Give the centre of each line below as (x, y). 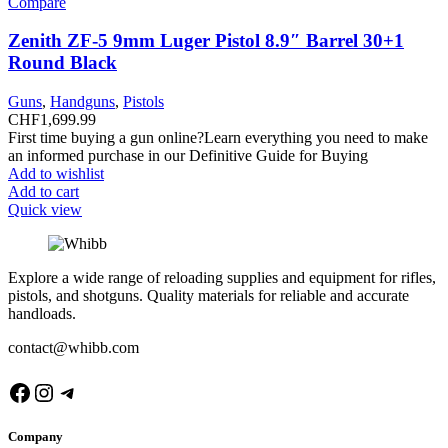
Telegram (101, 391)
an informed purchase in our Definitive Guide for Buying (188, 155)
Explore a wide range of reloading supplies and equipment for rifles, (222, 277)
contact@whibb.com (73, 347)
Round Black (62, 63)
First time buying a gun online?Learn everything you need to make (218, 137)
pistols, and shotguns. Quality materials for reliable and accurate (208, 295)
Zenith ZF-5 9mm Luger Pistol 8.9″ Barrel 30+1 (206, 41)
